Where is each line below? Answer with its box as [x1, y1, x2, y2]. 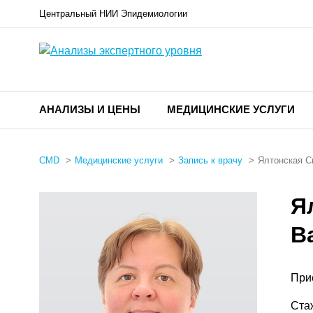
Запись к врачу [178, 155, 242, 166]
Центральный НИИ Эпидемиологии [39, 8, 187, 19]
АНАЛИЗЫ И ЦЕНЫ [39, 103, 140, 115]
